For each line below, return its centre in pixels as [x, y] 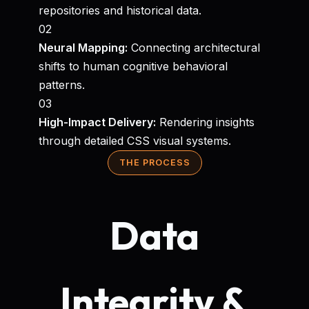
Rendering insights [205, 122]
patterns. [62, 85]
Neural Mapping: [83, 48]
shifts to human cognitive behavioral [133, 66]
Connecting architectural [194, 48]
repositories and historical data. [120, 10]
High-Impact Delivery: [97, 122]
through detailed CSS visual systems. [135, 141]
